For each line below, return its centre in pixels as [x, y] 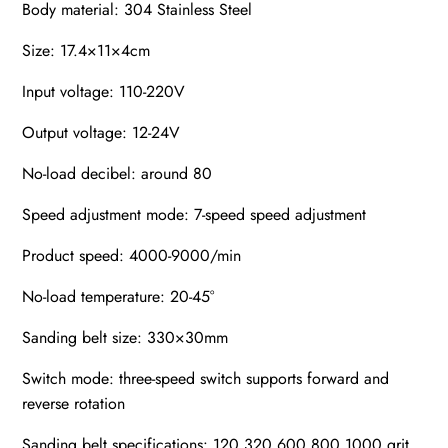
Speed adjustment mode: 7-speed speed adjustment [194, 215]
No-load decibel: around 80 [117, 174]
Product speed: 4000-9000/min [132, 256]
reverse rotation [74, 404]
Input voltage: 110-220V [104, 92]
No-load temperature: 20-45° [118, 297]
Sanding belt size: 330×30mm [125, 338]
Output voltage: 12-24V [101, 133]
